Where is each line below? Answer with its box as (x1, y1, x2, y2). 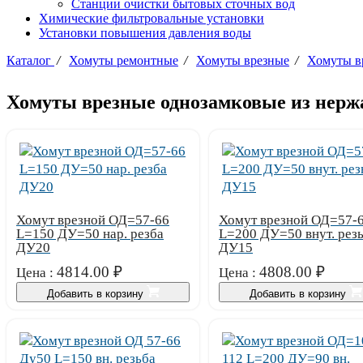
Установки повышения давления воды (39, 26, 251, 40)
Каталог (6, 53, 54, 67)
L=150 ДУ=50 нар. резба (16, 225, 164, 241)
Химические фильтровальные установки (39, 11, 264, 25)
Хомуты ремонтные (69, 53, 178, 67)
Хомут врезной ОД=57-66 (16, 211, 169, 228)
